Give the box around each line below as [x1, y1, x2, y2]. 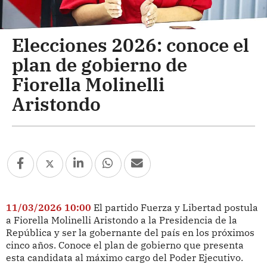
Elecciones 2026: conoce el [12, 32, 249, 57]
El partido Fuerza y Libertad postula [93, 201, 258, 213]
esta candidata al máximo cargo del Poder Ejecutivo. [5, 251, 243, 263]
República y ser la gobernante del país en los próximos [5, 226, 254, 238]
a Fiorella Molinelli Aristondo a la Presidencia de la [5, 213, 237, 226]
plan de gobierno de [12, 52, 187, 76]
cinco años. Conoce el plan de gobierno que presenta [5, 238, 244, 251]
